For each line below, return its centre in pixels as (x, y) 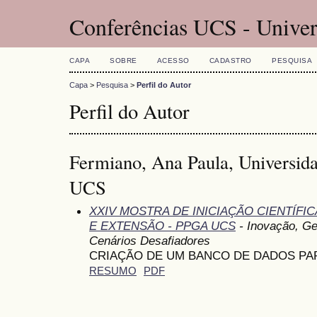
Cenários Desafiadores (150, 240)
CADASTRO (230, 60)
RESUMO (113, 271)
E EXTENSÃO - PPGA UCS (162, 225)
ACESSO (173, 60)
